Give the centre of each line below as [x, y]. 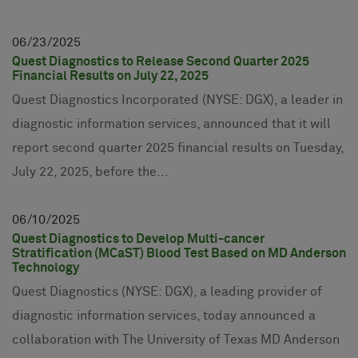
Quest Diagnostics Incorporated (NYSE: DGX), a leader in [177, 99]
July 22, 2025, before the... [90, 171]
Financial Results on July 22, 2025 [110, 76]
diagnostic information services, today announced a [164, 315]
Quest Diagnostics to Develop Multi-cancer [138, 239]
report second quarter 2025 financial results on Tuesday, [178, 147]
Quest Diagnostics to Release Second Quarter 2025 [161, 61]
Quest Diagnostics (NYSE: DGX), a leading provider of [167, 291]
